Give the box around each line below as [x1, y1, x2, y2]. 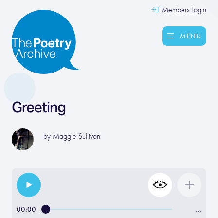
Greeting [12, 98, 66, 116]
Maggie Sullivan [53, 132, 100, 141]
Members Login [160, 5, 206, 14]
